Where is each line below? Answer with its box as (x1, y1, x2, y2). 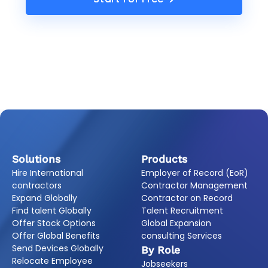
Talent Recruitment (141, 204, 223, 217)
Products (141, 153, 187, 165)
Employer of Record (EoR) (141, 166, 248, 179)
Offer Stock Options (11, 217, 96, 229)
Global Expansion (141, 217, 211, 229)
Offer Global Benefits (11, 229, 100, 242)
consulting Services (141, 229, 222, 242)
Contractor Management (141, 179, 248, 191)
